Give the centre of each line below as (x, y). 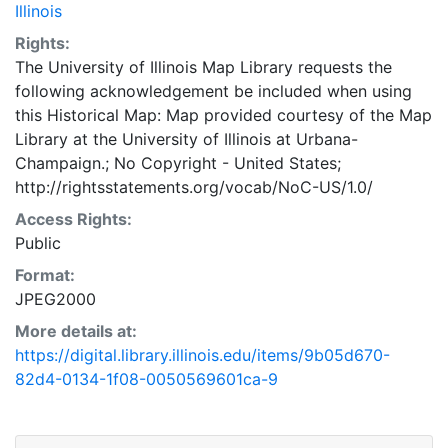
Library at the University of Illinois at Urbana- (186, 139)
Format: (45, 275)
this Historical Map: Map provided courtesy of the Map (223, 115)
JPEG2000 (55, 299)
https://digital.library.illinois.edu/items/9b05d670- (202, 355)
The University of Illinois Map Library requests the (203, 67)
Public (38, 243)
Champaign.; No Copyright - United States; (178, 163)
